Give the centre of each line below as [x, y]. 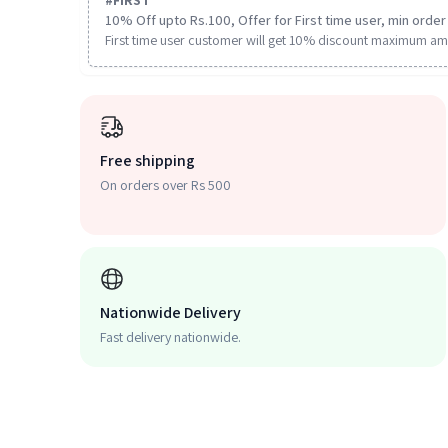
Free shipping [147, 160]
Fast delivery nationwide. [170, 337]
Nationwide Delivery [170, 312]
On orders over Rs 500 [165, 185]
